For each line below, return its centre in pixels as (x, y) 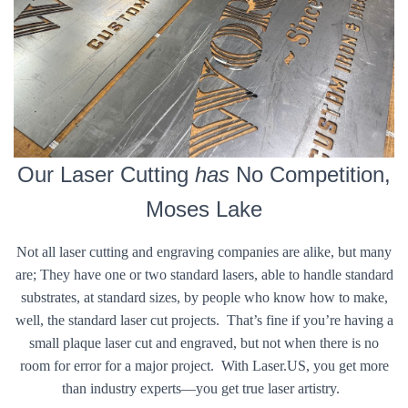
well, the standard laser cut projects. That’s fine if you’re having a (204, 320)
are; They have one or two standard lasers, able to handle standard (204, 275)
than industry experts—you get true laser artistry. (204, 388)
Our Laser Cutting (106, 174)
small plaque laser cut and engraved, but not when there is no (204, 343)
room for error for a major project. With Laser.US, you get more (204, 366)
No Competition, (310, 174)
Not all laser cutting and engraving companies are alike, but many (204, 252)
